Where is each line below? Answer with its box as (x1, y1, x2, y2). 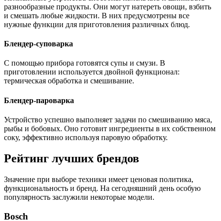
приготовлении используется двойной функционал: (4, 68, 180, 76)
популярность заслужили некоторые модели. (4, 192, 154, 201)
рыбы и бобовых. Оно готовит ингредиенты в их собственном (4, 124, 216, 133)
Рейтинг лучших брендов (4, 151, 139, 165)
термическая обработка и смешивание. (4, 76, 134, 85)
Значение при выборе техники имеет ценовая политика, (4, 175, 193, 184)
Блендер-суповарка (4, 39, 73, 48)
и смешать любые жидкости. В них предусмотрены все (4, 11, 189, 20)
